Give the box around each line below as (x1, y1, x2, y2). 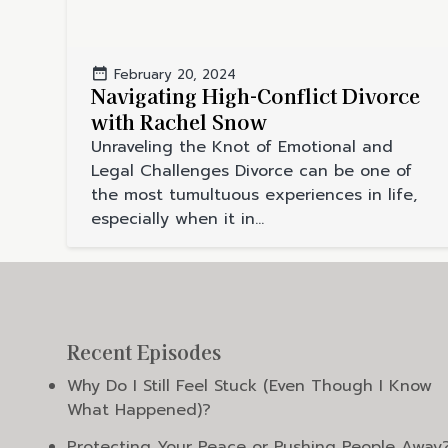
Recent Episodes (67, 338, 222, 367)
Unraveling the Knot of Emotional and (91, 135, 394, 160)
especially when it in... (91, 207, 265, 232)
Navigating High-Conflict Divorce (91, 81, 421, 111)
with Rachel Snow (91, 107, 268, 137)
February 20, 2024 (114, 65, 237, 86)
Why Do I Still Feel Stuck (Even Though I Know (67, 373, 433, 398)
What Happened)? (67, 397, 212, 422)
